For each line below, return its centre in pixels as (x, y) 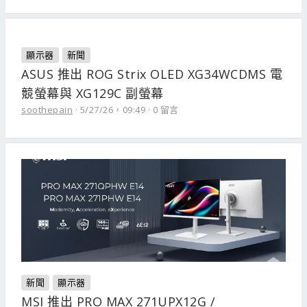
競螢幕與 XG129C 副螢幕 (93, 93)
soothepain (47, 110)
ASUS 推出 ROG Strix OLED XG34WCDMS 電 (152, 74)
